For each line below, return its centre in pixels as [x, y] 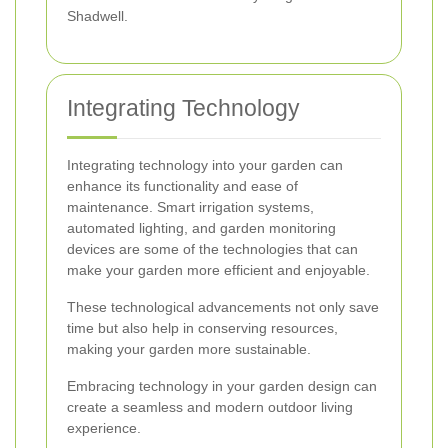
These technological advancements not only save [223, 306]
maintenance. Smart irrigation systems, [190, 206]
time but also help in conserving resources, [202, 327]
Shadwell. [97, 15]
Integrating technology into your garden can [205, 164]
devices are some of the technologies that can [212, 248]
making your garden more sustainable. [189, 348]
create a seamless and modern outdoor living [210, 406]
